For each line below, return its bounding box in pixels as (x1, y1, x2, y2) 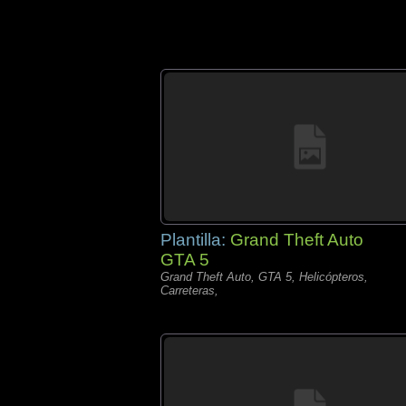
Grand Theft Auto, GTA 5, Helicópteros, (160, 270, 368, 284)
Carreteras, (160, 284, 218, 297)
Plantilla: (160, 230, 230, 249)
